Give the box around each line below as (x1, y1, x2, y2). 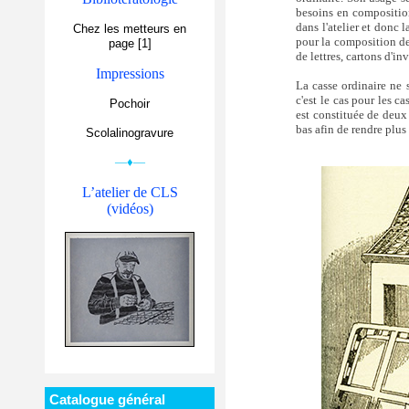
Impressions (95, 66, 164, 81)
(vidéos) (106, 201, 153, 216)
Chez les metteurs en (73, 22, 186, 36)
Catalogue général (49, 392, 165, 407)
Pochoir (110, 97, 150, 110)
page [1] (108, 37, 152, 50)
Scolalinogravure (86, 126, 173, 140)
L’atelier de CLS (81, 184, 178, 200)
